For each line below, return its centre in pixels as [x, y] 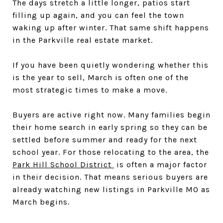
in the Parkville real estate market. [83, 40]
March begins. [41, 202]
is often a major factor [161, 165]
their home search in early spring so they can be [110, 127]
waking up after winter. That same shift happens [111, 28]
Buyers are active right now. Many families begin [111, 115]
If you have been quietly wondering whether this [111, 65]
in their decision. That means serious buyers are [110, 177]
